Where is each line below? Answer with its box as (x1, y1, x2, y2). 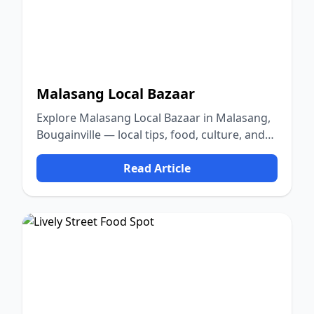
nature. (36, 144, 75, 159)
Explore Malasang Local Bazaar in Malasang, (36, 110, 271, 125)
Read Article (123, 161, 191, 176)
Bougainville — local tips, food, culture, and (36, 127, 265, 142)
